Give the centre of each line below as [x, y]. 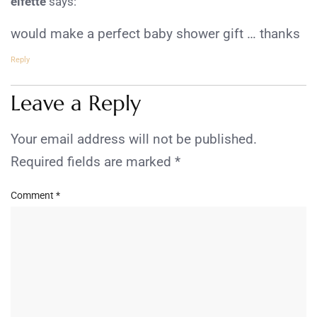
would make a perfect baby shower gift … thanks [155, 33]
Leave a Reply [76, 103]
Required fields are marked [93, 161]
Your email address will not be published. [134, 139]
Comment [33, 196]
